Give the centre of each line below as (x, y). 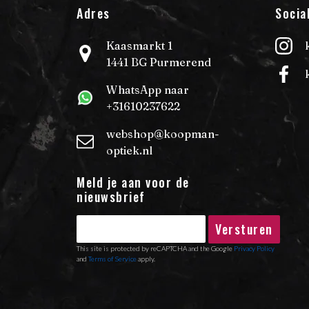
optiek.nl (129, 150)
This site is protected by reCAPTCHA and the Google (155, 248)
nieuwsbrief (111, 196)
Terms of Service (112, 258)
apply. (146, 258)
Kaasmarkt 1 (139, 45)
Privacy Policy (254, 248)
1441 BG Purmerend (159, 62)
